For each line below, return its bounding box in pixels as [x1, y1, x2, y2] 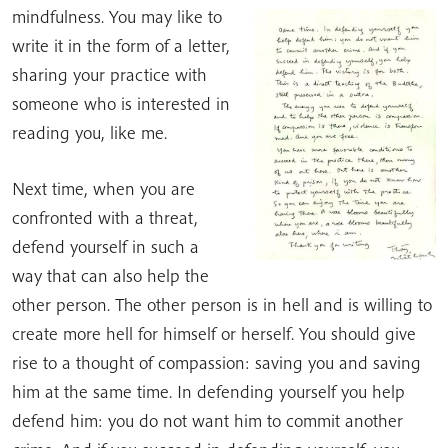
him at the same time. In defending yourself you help [12, 380, 405, 403]
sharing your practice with [12, 63, 207, 86]
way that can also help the [12, 264, 209, 287]
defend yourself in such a [12, 235, 199, 258]
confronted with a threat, [12, 206, 198, 229]
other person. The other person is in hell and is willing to [12, 293, 432, 316]
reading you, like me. [12, 121, 167, 144]
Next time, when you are [12, 177, 195, 200]
